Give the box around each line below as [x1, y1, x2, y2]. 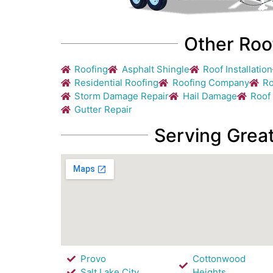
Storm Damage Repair [74, 90, 169, 102]
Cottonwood [193, 252, 246, 264]
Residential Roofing [74, 76, 159, 88]
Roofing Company [172, 76, 249, 88]
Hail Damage [182, 90, 237, 102]
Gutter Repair [74, 103, 133, 115]
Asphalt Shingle [121, 63, 190, 75]
